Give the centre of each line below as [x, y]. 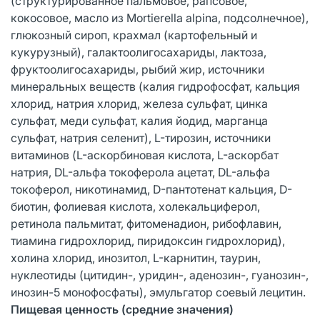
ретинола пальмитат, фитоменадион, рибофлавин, [146, 223]
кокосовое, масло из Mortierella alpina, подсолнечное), [160, 17]
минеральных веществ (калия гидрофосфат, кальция [155, 86]
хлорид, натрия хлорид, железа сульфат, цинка [139, 103]
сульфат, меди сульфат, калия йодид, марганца [139, 120]
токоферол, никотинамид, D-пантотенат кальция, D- [151, 189]
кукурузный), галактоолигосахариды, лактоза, [139, 52]
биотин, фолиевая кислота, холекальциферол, [135, 206]
